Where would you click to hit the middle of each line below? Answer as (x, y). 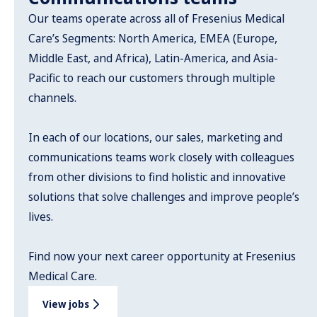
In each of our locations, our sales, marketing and (155, 137)
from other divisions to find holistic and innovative (157, 177)
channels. (52, 98)
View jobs (66, 304)
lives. (41, 217)
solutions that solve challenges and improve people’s (164, 197)
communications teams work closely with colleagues (161, 157)
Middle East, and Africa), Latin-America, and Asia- (153, 58)
